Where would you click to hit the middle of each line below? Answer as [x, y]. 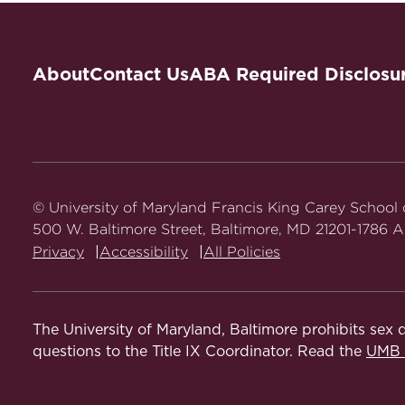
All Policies [242, 252]
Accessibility [144, 252]
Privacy [58, 252]
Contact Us [139, 74]
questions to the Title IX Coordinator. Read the [199, 352]
